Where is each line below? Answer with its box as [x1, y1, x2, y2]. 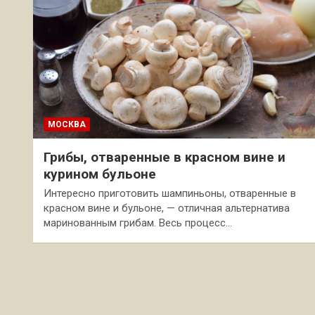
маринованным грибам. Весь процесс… [44, 216, 232, 229]
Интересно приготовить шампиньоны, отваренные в [44, 186, 296, 200]
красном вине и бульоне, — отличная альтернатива [44, 201, 290, 214]
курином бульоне [44, 165, 156, 182]
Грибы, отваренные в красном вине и [44, 148, 285, 165]
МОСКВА [48, 119, 86, 129]
